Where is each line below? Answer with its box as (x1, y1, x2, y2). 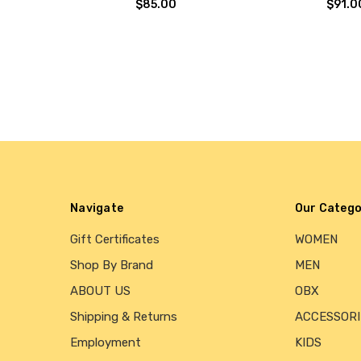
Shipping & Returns (70, 309, 177, 325)
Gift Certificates (70, 232, 160, 247)
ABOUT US (70, 284, 131, 299)
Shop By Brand (70, 258, 153, 273)
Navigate (70, 201, 123, 216)
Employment (70, 335, 141, 351)
